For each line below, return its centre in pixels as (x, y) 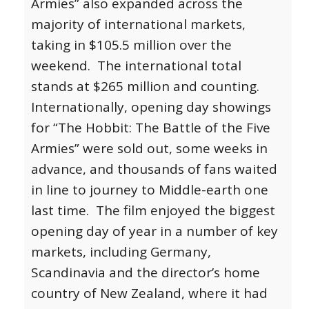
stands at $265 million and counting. (145, 87)
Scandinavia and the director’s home (146, 273)
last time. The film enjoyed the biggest (153, 211)
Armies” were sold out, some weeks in (149, 149)
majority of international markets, (138, 24)
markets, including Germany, (121, 252)
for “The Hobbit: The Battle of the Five (151, 128)
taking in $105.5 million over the (131, 45)
